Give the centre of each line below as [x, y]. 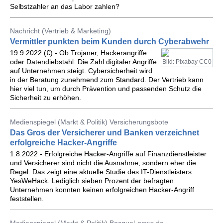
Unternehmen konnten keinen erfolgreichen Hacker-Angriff [102, 190]
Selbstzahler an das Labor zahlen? [65, 6]
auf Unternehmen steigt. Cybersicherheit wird [81, 71]
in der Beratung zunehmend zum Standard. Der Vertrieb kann [107, 80]
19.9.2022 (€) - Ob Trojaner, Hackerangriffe [78, 53]
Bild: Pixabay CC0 [187, 62]
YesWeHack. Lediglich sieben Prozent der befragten [92, 181]
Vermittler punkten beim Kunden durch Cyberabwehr [110, 42]
